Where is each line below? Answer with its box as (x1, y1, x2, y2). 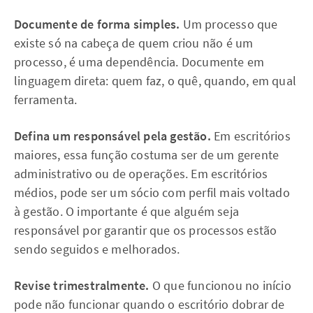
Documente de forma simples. (14, 16, 180, 32)
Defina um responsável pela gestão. (14, 128, 211, 144)
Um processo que (180, 16, 278, 32)
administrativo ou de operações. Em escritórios (14, 166, 268, 182)
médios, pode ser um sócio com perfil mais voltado (14, 184, 290, 201)
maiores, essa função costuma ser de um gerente (14, 147, 279, 163)
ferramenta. (14, 92, 78, 108)
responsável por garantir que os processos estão (14, 222, 277, 238)
